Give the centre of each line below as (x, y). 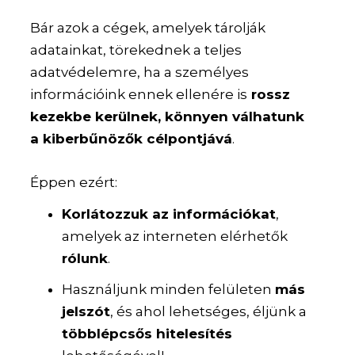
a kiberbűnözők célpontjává (132, 138)
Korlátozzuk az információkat (169, 214)
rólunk (85, 258)
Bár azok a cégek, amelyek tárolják (148, 27)
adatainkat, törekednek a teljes (136, 50)
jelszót (86, 312)
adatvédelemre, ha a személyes (140, 72)
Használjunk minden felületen (169, 290)
